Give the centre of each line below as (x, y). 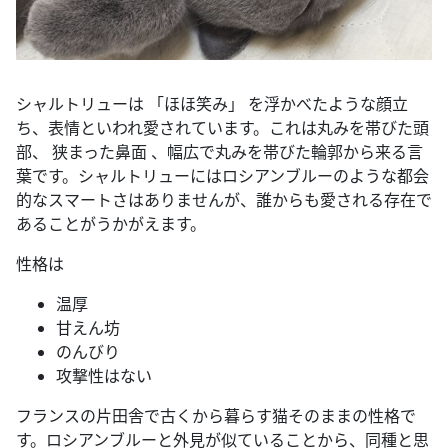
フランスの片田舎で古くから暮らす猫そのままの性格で (216, 416)
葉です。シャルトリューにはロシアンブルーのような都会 (222, 176)
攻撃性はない (104, 376)
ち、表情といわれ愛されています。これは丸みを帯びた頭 (222, 128)
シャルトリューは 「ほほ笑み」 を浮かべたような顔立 (212, 104)
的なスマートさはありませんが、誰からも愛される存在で (224, 200)
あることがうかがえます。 (111, 224)
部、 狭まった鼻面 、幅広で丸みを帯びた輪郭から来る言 (219, 152)
